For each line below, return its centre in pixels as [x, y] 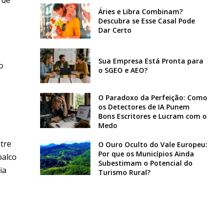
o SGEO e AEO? [123, 70]
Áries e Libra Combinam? [140, 12]
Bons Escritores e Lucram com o [152, 116]
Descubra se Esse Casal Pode [146, 21]
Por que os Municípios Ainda [146, 154]
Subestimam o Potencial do [145, 163]
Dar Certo [115, 30]
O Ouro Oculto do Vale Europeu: [153, 145]
